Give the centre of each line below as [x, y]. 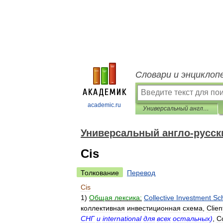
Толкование [100, 173]
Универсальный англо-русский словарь [206, 109]
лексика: [128, 198]
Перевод [141, 173]
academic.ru [104, 105]
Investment [194, 198]
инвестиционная [154, 208]
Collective [159, 198]
